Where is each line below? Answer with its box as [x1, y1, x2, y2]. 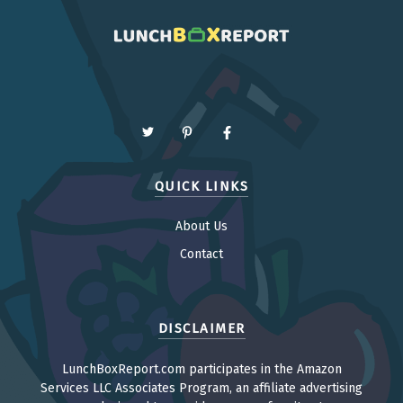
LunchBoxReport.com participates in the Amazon [61, 361, 342, 377]
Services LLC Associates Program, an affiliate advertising [40, 380, 363, 396]
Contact [180, 246, 223, 263]
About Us [175, 219, 228, 235]
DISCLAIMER [157, 320, 246, 337]
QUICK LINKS [154, 177, 249, 194]
